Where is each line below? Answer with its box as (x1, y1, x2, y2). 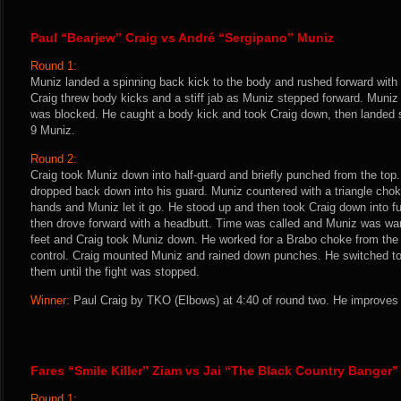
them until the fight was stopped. (30, 264, 200, 278)
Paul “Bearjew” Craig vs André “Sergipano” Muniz (30, 30, 334, 45)
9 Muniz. (30, 123, 75, 137)
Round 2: (30, 151, 77, 166)
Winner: (30, 293, 70, 307)
